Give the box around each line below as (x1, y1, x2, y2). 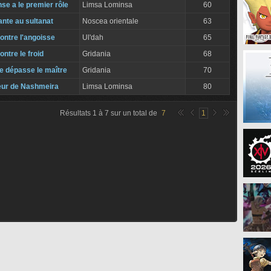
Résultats (60, 109, 93, 117)
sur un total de (109, 109, 159, 117)
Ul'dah (82, 33, 103, 42)
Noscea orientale (82, 17, 139, 25)
